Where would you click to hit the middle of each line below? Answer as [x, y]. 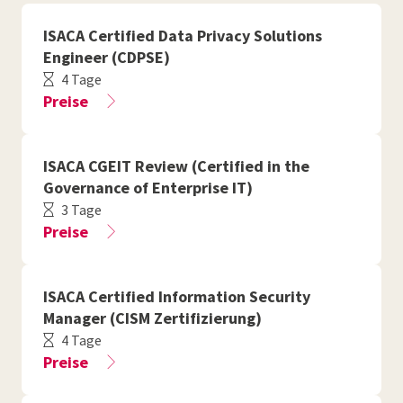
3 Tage [81, 210]
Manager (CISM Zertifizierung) [152, 318]
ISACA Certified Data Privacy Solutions [183, 36]
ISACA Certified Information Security [177, 296]
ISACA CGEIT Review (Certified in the [176, 166]
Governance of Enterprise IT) [148, 188]
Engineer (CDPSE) [107, 57]
